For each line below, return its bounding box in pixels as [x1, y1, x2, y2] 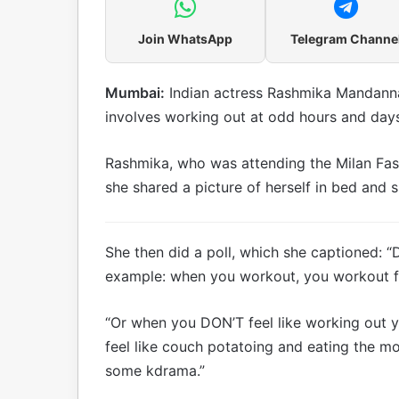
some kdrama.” [105, 361, 205, 379]
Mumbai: [105, 83, 165, 102]
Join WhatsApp [138, 30, 232, 46]
